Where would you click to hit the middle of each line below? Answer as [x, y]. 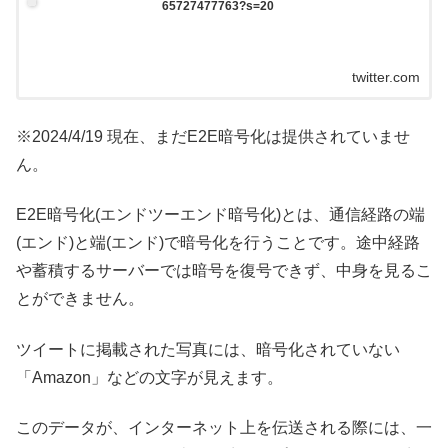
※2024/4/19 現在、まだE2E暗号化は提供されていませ [213, 136]
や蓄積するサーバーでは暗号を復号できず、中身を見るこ [224, 271]
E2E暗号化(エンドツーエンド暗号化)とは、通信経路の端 [220, 215]
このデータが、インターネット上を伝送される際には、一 [224, 428]
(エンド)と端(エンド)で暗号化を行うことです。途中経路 [218, 243]
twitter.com [385, 77]
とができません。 [80, 299]
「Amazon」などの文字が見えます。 [149, 377]
